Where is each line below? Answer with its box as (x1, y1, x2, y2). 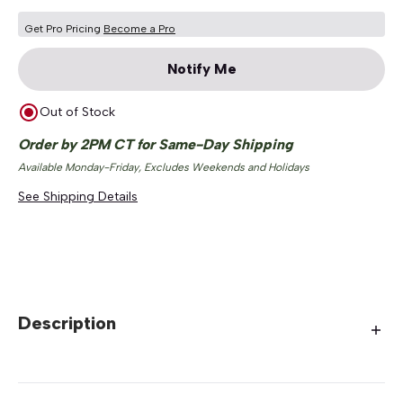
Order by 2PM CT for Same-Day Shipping (18, 136, 293, 153)
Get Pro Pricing (25, 22, 103, 35)
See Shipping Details (18, 189, 138, 204)
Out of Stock (40, 104, 115, 120)
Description (18, 312, 116, 334)
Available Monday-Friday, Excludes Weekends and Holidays (18, 161, 309, 174)
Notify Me (166, 60, 237, 77)
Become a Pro (103, 22, 175, 35)
